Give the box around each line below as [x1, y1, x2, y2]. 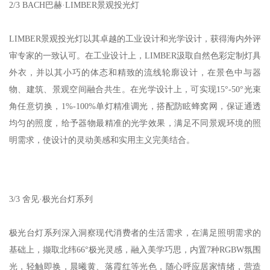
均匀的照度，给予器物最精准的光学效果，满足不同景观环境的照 [9, 119, 261, 128]
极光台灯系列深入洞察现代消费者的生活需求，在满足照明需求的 [9, 228, 261, 238]
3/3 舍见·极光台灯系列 [9, 195, 93, 204]
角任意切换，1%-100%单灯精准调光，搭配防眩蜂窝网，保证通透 [9, 102, 261, 111]
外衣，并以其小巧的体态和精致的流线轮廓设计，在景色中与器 [9, 68, 261, 78]
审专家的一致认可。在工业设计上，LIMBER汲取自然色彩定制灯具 [9, 51, 261, 61]
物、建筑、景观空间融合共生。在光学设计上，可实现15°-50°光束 [9, 85, 261, 95]
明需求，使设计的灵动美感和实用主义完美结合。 [9, 136, 195, 145]
